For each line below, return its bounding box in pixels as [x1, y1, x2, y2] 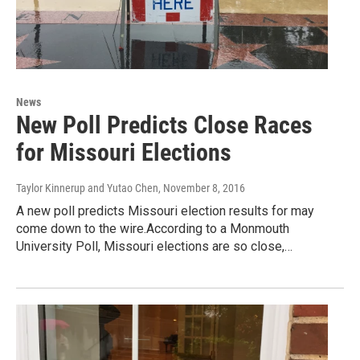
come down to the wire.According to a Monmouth [16, 221, 289, 237]
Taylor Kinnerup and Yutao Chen [16, 182, 158, 195]
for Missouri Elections [16, 138, 231, 167]
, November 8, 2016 [158, 182, 245, 195]
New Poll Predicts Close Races [16, 111, 313, 140]
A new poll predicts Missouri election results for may [16, 203, 314, 219]
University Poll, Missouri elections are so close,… [16, 239, 292, 255]
